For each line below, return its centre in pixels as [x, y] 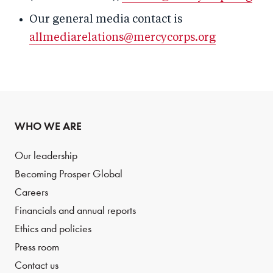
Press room [37, 247]
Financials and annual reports [75, 211]
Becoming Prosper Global [69, 174]
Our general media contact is [106, 19]
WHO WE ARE [48, 126]
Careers [31, 192]
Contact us [37, 265]
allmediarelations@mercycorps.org [122, 38]
